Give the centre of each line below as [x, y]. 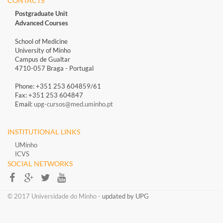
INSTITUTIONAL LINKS [44, 132]
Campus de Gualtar [43, 59]
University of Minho [43, 51]
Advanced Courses [42, 23]
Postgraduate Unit [41, 14]
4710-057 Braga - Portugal [54, 68]
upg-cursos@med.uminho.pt [73, 104]
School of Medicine [41, 42]
